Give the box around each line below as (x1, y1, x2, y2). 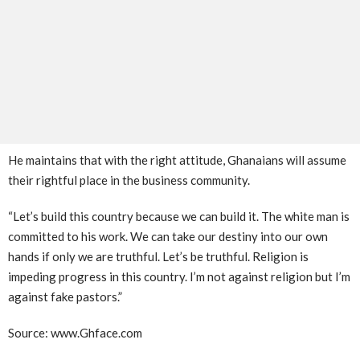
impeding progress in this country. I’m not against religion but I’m (8, 269, 350, 284)
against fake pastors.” (8, 289, 122, 305)
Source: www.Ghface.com (8, 325, 142, 341)
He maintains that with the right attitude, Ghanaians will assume (8, 153, 346, 168)
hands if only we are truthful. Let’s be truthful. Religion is (8, 249, 309, 264)
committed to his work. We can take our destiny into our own (8, 229, 328, 244)
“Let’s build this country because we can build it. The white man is (8, 209, 350, 224)
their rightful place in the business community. (8, 173, 250, 188)
